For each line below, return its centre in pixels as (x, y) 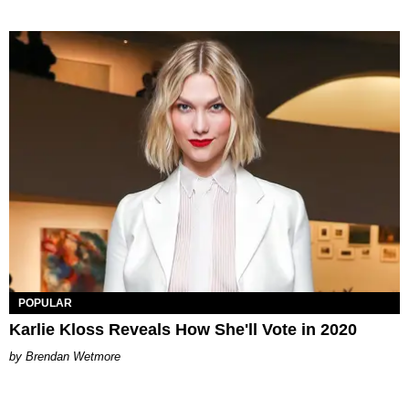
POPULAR (45, 303)
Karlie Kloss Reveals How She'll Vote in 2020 (183, 329)
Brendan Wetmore (73, 356)
